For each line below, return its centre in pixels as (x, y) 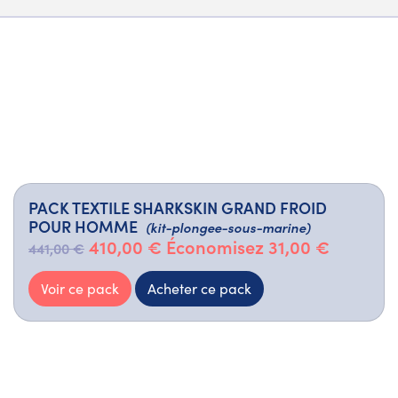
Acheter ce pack (199, 289)
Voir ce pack (80, 289)
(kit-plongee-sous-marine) (228, 227)
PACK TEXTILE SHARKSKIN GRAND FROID (178, 208)
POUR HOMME (83, 227)
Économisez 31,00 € (248, 247)
